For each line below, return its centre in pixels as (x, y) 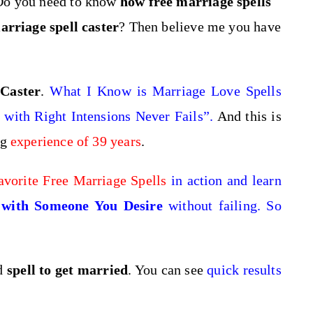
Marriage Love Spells (217, 91)
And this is (249, 116)
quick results (244, 270)
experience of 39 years (75, 141)
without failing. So (225, 205)
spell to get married (68, 270)
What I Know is (101, 91)
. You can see (168, 270)
